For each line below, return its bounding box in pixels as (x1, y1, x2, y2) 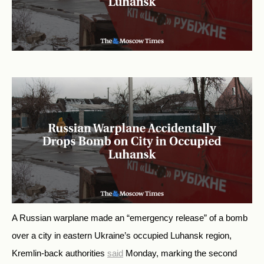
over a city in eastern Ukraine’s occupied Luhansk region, (12, 230, 232, 241)
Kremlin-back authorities (12, 248, 107, 259)
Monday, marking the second (123, 248, 237, 259)
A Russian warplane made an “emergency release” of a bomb (12, 213, 247, 223)
